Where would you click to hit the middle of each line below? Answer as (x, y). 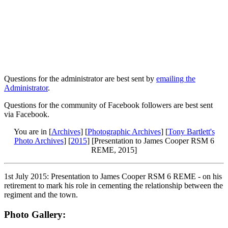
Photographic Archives (124, 131)
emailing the (176, 78)
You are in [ (32, 131)
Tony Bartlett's (191, 131)
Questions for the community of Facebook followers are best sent (108, 105)
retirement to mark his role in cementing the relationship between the (113, 185)
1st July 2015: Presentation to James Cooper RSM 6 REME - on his (113, 176)
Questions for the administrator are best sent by (80, 78)
